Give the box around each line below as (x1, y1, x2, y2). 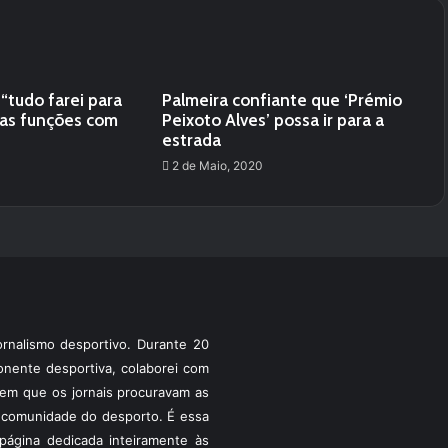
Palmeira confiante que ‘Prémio (161, 90, 402, 110)
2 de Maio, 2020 (171, 158, 263, 173)
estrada (161, 130, 221, 150)
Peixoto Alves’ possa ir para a (161, 110, 384, 130)
